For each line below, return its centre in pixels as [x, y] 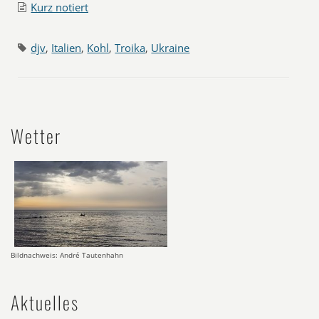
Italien [67, 48]
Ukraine [171, 48]
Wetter [36, 136]
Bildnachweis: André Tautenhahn [67, 255]
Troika [130, 48]
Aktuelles [45, 303]
